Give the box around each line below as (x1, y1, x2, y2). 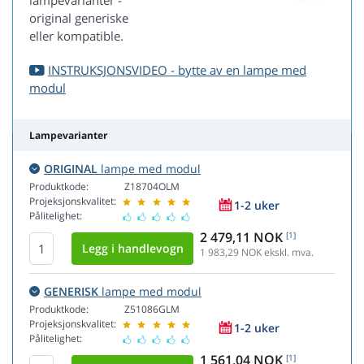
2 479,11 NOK (200, 228, 283, 247)
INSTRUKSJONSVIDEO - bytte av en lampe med (48, 62, 306, 79)
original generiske (29, 10, 128, 27)
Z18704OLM (124, 180, 180, 194)
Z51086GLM (124, 302, 180, 317)
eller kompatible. (29, 28, 123, 45)
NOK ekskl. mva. (239, 245, 314, 260)
